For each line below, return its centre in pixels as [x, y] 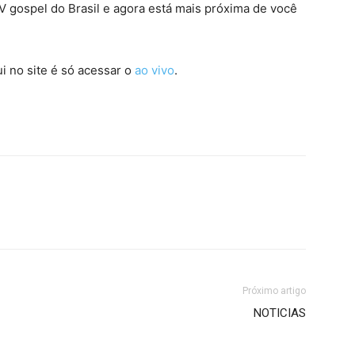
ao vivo [155, 70]
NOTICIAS [280, 313]
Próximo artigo [274, 290]
